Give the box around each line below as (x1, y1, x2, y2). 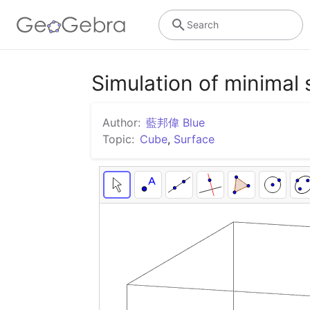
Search (186, 18, 219, 30)
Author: (102, 116, 140, 129)
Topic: (102, 132, 134, 146)
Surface (174, 132, 215, 146)
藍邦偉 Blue (146, 116, 205, 129)
